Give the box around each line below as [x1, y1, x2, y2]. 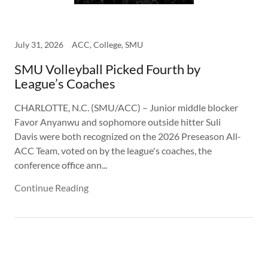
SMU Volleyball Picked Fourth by [14, 61, 200, 77]
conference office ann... [14, 159, 107, 170]
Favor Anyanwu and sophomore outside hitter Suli [14, 116, 221, 127]
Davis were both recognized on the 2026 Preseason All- [14, 130, 241, 142]
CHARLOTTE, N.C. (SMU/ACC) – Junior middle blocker [14, 102, 238, 113]
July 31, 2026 [14, 39, 63, 50]
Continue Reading [14, 182, 89, 193]
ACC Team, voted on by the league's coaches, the [14, 145, 212, 156]
